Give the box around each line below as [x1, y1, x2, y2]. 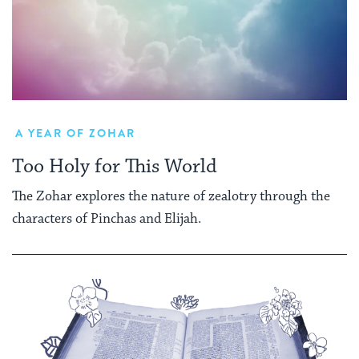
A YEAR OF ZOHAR [15, 125, 136, 142]
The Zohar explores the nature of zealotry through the [12, 187, 330, 205]
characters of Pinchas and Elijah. [12, 209, 201, 228]
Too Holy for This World [12, 154, 217, 179]
